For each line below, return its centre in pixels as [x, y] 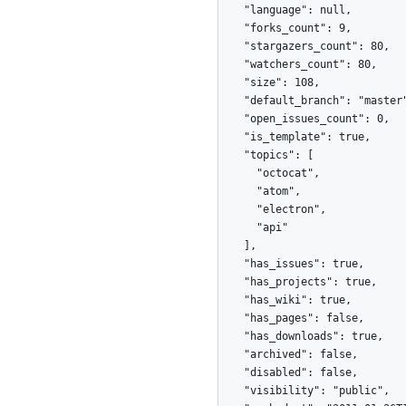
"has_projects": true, [231, 282]
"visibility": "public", [231, 391]
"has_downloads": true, [231, 337]
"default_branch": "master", [231, 101]
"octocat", [237, 174]
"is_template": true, [231, 137]
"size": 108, [231, 83]
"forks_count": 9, [231, 29]
